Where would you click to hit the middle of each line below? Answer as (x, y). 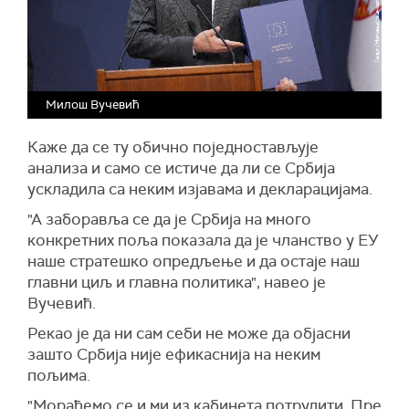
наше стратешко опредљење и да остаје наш (194, 261)
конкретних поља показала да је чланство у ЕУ (203, 240)
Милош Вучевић (93, 104)
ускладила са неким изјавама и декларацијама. (200, 189)
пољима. (59, 375)
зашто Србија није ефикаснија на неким (174, 354)
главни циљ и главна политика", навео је (177, 282)
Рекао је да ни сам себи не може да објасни (189, 333)
